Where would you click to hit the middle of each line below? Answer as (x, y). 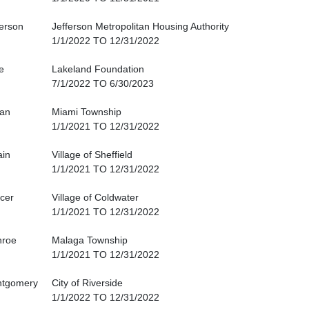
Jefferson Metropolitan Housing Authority (140, 27)
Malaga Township (90, 240)
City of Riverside (87, 283)
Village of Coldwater (95, 198)
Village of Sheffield (92, 155)
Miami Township (87, 112)
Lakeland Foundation (98, 69)
